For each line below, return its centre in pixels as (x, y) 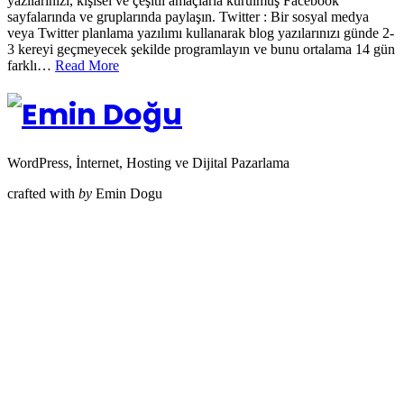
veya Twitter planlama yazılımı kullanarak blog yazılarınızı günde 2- (201, 32)
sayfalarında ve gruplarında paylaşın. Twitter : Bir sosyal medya (188, 16)
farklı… (31, 65)
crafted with (43, 194)
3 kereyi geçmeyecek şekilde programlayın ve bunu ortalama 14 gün (201, 49)
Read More (87, 65)
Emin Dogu (127, 194)
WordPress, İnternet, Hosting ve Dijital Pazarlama (148, 163)
